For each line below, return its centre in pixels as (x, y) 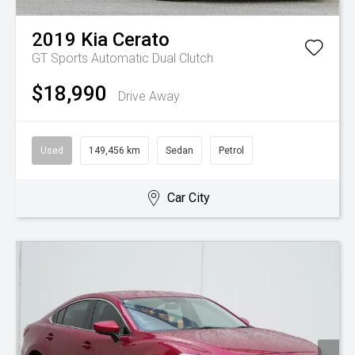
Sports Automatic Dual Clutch (132, 59)
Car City (188, 198)
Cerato (141, 40)
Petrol (231, 151)
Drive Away (149, 97)
